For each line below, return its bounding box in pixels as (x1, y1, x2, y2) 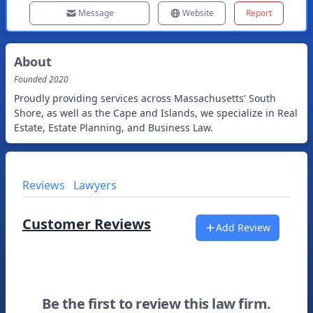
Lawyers (73, 177, 117, 193)
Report (246, 7, 272, 19)
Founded (14, 73, 49, 85)
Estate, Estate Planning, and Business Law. (14, 121, 213, 134)
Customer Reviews (22, 214, 151, 233)
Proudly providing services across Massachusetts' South (14, 92, 276, 105)
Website (182, 7, 214, 19)
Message (78, 7, 114, 19)
